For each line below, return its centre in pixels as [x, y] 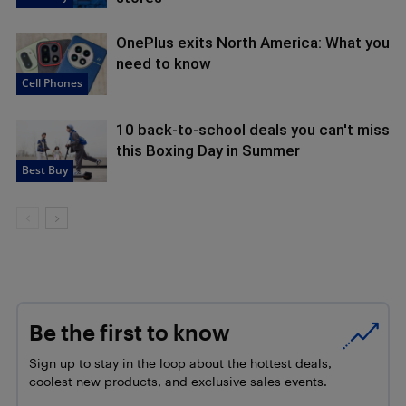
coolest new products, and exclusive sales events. [178, 381]
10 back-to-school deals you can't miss [253, 129]
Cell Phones [52, 82]
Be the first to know [130, 332]
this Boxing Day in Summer [208, 150]
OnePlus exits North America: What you [253, 42]
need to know [164, 63]
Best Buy [45, 169]
